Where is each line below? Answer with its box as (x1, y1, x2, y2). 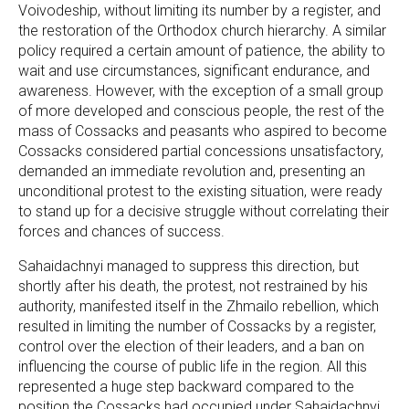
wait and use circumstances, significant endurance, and (18, 62, 370, 79)
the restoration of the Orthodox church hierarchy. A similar (18, 22, 386, 39)
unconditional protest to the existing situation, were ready (18, 183, 383, 200)
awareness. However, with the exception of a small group (18, 82, 383, 100)
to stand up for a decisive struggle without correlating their (18, 203, 389, 220)
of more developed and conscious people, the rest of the (18, 102, 384, 120)
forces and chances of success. (18, 223, 225, 240)
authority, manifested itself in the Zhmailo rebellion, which (18, 298, 379, 315)
